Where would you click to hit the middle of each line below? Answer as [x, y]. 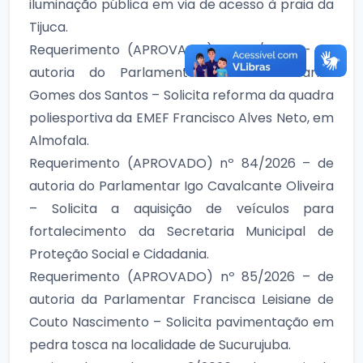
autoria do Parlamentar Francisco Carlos [181, 72]
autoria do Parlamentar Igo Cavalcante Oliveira [181, 186]
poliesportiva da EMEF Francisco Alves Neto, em [181, 117]
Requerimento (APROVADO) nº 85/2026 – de [181, 276]
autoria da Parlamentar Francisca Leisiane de [181, 299]
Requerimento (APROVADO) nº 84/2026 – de [181, 163]
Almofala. [59, 140]
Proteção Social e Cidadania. [119, 254]
